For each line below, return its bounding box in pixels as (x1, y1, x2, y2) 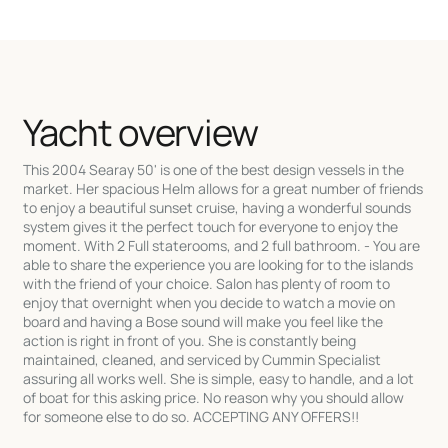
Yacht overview (23, 107, 259, 158)
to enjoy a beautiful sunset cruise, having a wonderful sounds (23, 197, 412, 217)
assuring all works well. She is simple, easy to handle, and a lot (23, 368, 415, 388)
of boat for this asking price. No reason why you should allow (23, 387, 405, 407)
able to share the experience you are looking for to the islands (23, 254, 414, 274)
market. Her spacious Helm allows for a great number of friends (23, 178, 424, 198)
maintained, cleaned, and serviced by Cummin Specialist (23, 349, 382, 369)
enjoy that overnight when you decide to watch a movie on (23, 292, 396, 312)
